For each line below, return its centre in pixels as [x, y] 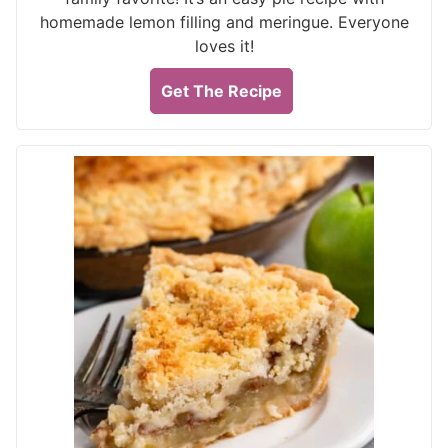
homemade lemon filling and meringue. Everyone [224, 22]
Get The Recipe [221, 91]
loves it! [224, 46]
